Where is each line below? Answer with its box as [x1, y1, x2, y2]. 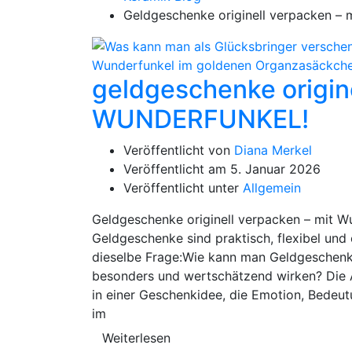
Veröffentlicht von [123, 142, 234, 158]
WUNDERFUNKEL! [92, 104, 309, 134]
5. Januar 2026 [230, 161, 321, 177]
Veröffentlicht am [123, 161, 230, 177]
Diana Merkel [234, 142, 312, 158]
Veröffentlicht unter [123, 180, 243, 196]
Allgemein [243, 180, 301, 196]
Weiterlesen [102, 330, 170, 346]
